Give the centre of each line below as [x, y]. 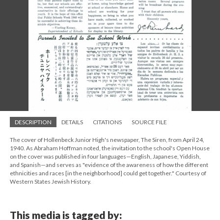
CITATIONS [107, 122]
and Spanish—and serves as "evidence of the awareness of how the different [109, 165]
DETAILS [72, 122]
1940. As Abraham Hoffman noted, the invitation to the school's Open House [110, 148]
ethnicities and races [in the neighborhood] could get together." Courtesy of [108, 173]
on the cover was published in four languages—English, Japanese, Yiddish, [105, 156]
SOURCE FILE [149, 122]
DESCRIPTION [33, 122]
